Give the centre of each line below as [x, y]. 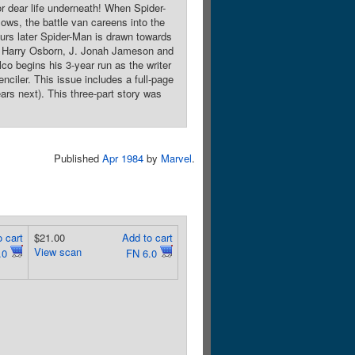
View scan [57, 252]
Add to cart [147, 237]
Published [78, 158]
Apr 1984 [123, 158]
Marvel [176, 158]
